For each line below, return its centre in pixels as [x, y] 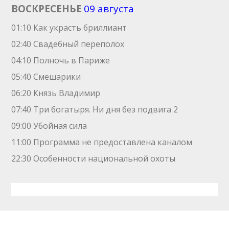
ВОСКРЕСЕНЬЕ [47, 9]
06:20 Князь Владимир [56, 93]
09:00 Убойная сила [49, 126]
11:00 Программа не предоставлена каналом [102, 142]
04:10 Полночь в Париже [61, 60]
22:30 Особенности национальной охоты [94, 158]
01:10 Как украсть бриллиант [69, 28]
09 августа [109, 9]
